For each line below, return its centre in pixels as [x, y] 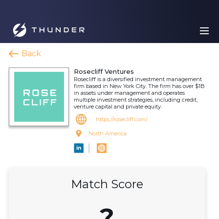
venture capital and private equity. [118, 107]
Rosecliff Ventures [104, 71]
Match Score [107, 184]
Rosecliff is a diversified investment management [138, 79]
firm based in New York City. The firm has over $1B [139, 86]
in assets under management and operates [129, 93]
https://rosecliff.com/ [122, 119]
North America [108, 133]
